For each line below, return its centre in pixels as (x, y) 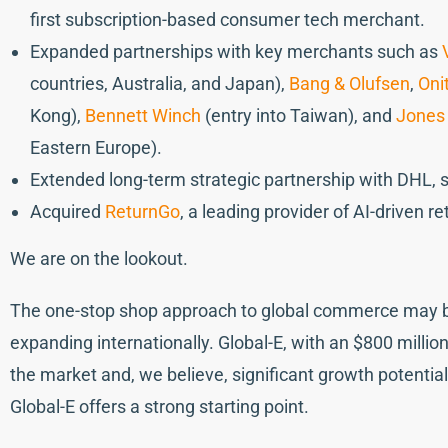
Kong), (57, 115)
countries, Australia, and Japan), (159, 83)
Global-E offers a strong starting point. (159, 406)
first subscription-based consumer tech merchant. (227, 19)
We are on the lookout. (99, 258)
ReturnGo (142, 211)
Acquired (67, 211)
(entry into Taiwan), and (298, 115)
